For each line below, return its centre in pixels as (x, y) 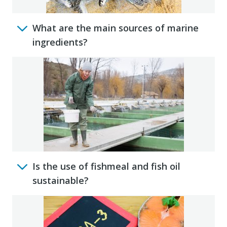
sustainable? (60, 180)
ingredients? (60, 42)
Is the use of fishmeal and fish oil (106, 166)
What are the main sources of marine (115, 28)
